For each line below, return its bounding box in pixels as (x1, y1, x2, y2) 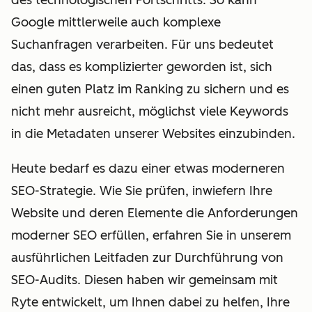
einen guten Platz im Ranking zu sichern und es (11, 81, 289, 97)
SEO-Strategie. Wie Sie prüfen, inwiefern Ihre (11, 182, 272, 198)
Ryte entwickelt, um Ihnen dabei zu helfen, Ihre (11, 294, 290, 310)
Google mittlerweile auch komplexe (11, 14, 221, 30)
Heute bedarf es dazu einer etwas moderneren (11, 160, 285, 176)
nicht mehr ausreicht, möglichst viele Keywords (11, 103, 288, 119)
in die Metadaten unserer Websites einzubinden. (11, 125, 295, 141)
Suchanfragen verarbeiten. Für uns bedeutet (11, 36, 274, 52)
